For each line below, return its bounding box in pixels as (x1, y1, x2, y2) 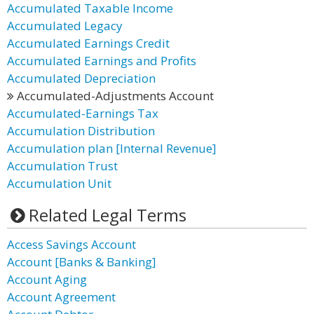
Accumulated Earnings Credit (7, 35, 170, 51)
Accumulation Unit (7, 175, 111, 191)
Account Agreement (7, 289, 116, 305)
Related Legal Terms (28, 203, 186, 226)
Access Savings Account (7, 236, 136, 252)
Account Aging (7, 271, 87, 287)
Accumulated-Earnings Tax (7, 105, 158, 121)
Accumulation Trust (7, 158, 118, 174)
